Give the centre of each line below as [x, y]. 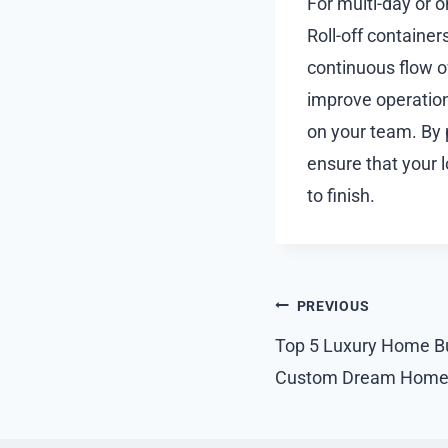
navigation [355, 350]
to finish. [341, 195]
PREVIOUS [333, 306]
